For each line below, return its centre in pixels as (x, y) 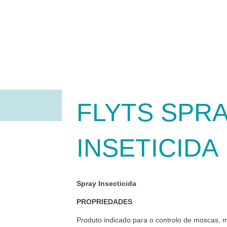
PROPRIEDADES (104, 202)
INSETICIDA (147, 148)
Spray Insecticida (106, 183)
